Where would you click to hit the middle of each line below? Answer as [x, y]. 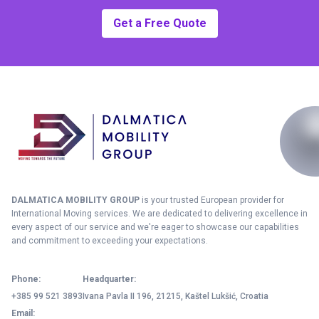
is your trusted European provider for [213, 200]
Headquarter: [109, 279]
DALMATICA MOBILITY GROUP [77, 200]
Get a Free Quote [159, 23]
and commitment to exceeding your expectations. [110, 240]
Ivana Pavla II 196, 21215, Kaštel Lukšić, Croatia [176, 296]
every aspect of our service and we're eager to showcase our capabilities [155, 227]
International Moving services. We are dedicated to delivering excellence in [159, 213]
